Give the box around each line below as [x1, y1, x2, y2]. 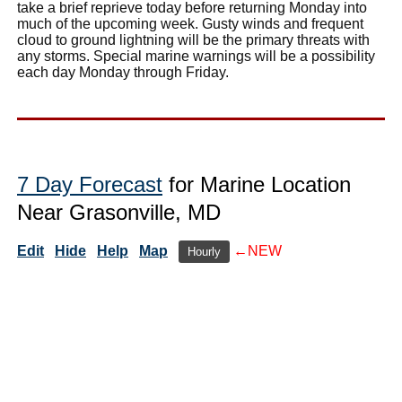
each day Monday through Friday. [17, 64, 229, 80]
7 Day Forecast [17, 171, 162, 197]
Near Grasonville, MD [17, 199, 221, 224]
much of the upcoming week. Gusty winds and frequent [17, 15, 363, 31]
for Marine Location [162, 171, 351, 197]
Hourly [188, 244, 221, 258]
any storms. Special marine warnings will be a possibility [17, 48, 375, 64]
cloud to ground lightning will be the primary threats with [17, 31, 370, 48]
